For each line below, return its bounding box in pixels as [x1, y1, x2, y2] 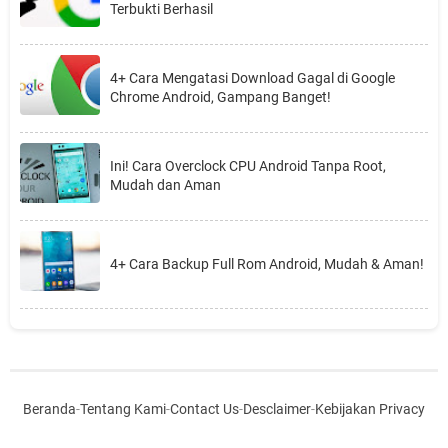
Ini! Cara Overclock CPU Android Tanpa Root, [110, 158, 386, 175]
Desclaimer [243, 400, 311, 417]
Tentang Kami [80, 400, 166, 417]
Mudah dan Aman [110, 177, 221, 194]
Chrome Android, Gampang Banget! [110, 89, 331, 106]
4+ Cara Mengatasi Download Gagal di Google [110, 70, 395, 87]
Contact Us [170, 400, 239, 417]
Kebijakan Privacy [315, 400, 425, 417]
